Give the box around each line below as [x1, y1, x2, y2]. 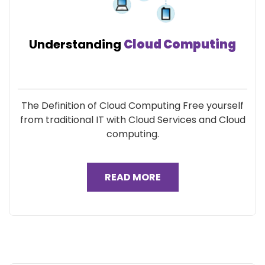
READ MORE [104, 170, 161, 184]
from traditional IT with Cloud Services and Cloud [20, 113, 245, 127]
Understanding [29, 36, 124, 53]
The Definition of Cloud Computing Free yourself [21, 99, 244, 112]
